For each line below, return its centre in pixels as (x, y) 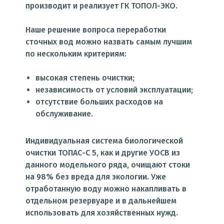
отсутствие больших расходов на (99, 102)
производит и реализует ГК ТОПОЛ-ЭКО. (101, 6)
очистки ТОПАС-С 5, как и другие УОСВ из (103, 153)
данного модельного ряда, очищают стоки (108, 165)
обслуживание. (64, 114)
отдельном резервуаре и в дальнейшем (101, 201)
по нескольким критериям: (76, 54)
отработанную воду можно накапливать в (106, 189)
